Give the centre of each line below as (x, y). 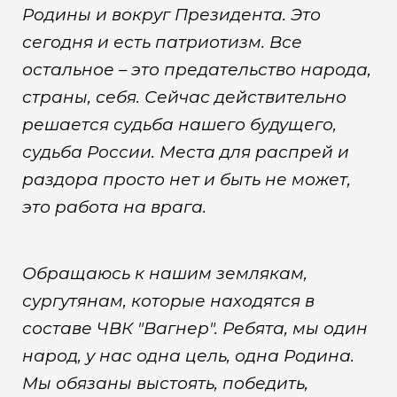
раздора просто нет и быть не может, (186, 180)
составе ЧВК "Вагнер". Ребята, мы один (195, 328)
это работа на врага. (114, 207)
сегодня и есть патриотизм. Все (162, 43)
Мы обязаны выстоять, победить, (165, 383)
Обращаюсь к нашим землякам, (164, 273)
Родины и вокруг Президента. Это (171, 15)
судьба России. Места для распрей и (185, 152)
